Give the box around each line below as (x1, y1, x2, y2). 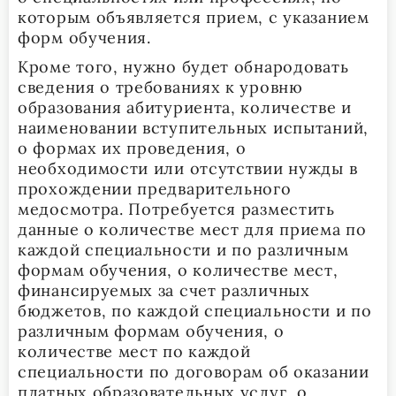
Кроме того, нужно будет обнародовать (18, 56, 349, 77)
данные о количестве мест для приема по (18, 218, 367, 240)
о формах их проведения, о (18, 137, 247, 158)
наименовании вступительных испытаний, (18, 117, 369, 138)
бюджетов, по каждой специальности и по (18, 300, 372, 321)
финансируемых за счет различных (18, 279, 310, 301)
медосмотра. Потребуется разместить (18, 198, 335, 219)
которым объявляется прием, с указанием (18, 6, 369, 27)
